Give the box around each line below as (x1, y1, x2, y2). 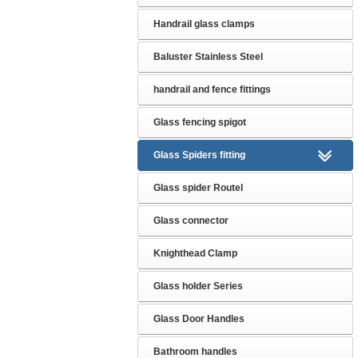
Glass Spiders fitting (153, 149, 245, 161)
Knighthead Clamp (153, 248, 237, 259)
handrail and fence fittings (153, 84, 271, 95)
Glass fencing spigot (153, 117, 246, 128)
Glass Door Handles (153, 313, 245, 324)
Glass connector (153, 215, 229, 226)
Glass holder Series (153, 280, 243, 292)
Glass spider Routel (153, 182, 243, 193)
